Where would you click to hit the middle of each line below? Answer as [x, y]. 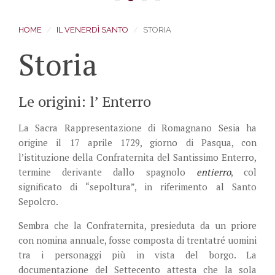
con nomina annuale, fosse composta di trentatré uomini [137, 240]
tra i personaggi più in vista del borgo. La [137, 254]
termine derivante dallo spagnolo [107, 172]
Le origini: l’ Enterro [85, 101]
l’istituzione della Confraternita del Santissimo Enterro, [137, 157]
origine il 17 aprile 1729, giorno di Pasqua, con [137, 142]
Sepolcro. [38, 201]
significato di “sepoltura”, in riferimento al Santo [137, 186]
